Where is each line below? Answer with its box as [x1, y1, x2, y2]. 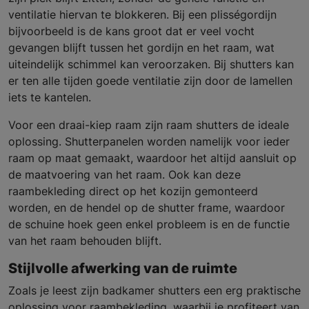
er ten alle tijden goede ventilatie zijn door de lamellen [8, 74, 292, 88]
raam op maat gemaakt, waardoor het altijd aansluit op [8, 151, 297, 166]
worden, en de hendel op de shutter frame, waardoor [8, 201, 285, 215]
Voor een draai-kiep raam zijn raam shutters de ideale [8, 118, 289, 132]
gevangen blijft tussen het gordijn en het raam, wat [8, 41, 275, 55]
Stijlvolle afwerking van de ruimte [8, 260, 237, 277]
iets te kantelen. [8, 90, 94, 105]
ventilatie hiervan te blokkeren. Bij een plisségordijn [8, 8, 277, 22]
